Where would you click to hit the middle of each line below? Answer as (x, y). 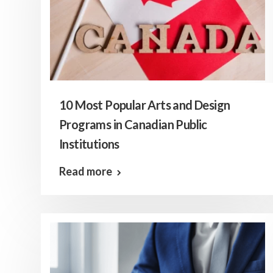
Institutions (89, 144)
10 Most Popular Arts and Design (145, 105)
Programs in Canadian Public (133, 124)
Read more (86, 171)
